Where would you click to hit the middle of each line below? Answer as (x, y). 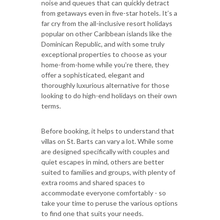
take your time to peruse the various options (110, 203)
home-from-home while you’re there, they (105, 64)
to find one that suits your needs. (92, 213)
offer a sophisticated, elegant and (93, 75)
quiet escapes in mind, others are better (103, 162)
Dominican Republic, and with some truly (103, 44)
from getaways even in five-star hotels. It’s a (109, 13)
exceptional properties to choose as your (104, 54)
